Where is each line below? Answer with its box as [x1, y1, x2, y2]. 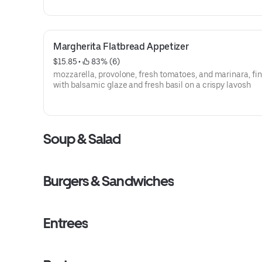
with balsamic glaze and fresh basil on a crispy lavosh [53, 80, 251, 89]
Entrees [43, 215, 88, 232]
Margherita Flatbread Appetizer [53, 41, 189, 52]
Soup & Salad [43, 130, 121, 147]
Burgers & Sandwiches [43, 173, 174, 189]
